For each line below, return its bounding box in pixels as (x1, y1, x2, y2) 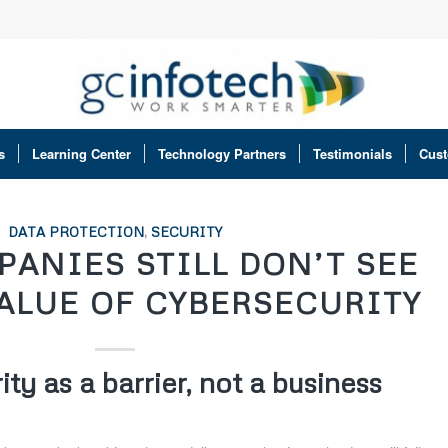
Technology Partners (158, 144, 286, 163)
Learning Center (32, 144, 131, 163)
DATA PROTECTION (7, 223, 144, 240)
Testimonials (313, 144, 392, 163)
